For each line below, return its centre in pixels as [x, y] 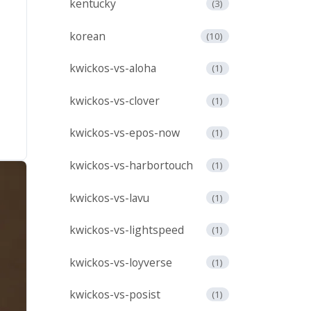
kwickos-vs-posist [115, 295]
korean [87, 36]
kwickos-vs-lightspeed [127, 230]
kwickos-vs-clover [115, 100]
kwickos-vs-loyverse [121, 262]
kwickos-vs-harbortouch [131, 165]
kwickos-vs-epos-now [125, 133]
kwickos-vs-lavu [109, 197]
